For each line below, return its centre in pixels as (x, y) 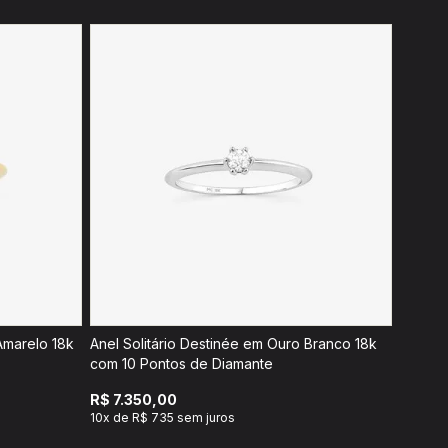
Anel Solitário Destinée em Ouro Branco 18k (233, 343)
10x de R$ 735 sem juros (162, 417)
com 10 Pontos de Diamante (181, 363)
